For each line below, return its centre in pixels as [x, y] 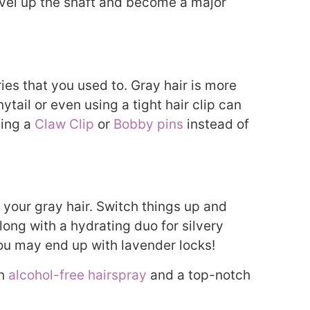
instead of [216, 124]
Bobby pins [148, 124]
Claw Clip [64, 124]
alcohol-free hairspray [77, 275]
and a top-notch [199, 275]
